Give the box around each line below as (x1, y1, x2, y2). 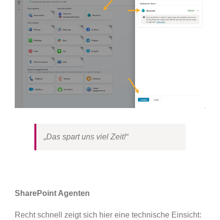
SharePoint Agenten (14, 189, 90, 197)
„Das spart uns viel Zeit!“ (43, 132, 128, 141)
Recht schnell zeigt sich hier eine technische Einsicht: (14, 210, 201, 219)
